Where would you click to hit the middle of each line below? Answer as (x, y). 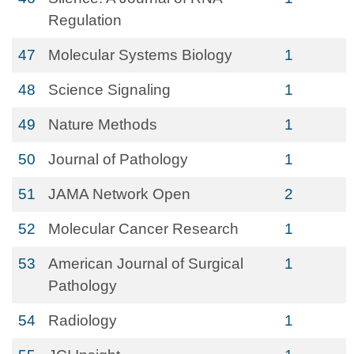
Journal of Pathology (118, 159)
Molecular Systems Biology (140, 55)
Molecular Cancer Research (143, 229)
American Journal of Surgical (146, 264)
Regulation (85, 20)
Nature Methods (103, 124)
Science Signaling (109, 90)
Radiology (83, 320)
